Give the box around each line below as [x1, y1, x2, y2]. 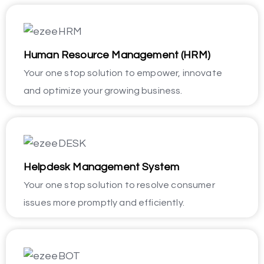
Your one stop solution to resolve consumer [24, 180, 215, 190]
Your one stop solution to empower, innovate [24, 68, 222, 78]
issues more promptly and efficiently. [24, 198, 184, 207]
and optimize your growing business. [24, 85, 183, 95]
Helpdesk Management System [24, 161, 180, 173]
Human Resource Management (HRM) [24, 49, 210, 61]
